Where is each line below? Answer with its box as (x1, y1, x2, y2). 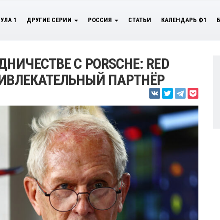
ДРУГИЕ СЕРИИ (27, 16, 73, 24)
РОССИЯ (88, 16, 113, 24)
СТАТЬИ (128, 16, 151, 24)
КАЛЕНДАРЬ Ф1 (161, 16, 207, 24)
